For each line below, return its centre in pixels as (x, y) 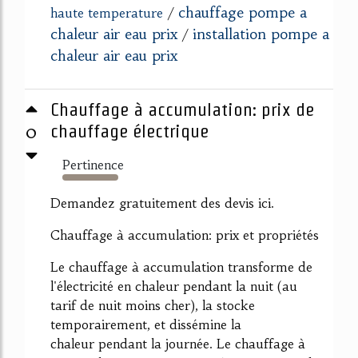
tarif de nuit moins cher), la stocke (153, 306)
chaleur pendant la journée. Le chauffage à (178, 344)
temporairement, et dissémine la (146, 325)
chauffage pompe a (243, 13)
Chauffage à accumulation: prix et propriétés (185, 235)
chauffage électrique (129, 131)
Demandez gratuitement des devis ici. (162, 203)
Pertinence (93, 165)
